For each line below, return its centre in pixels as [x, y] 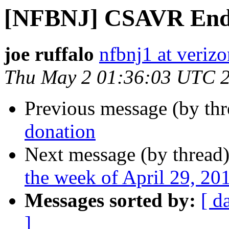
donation [60, 131]
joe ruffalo [49, 54]
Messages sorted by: [110, 200]
